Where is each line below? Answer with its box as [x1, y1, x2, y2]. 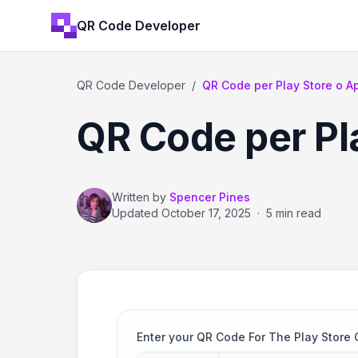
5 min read [266, 206, 321, 220]
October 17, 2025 [161, 206, 251, 220]
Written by [112, 190, 166, 204]
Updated [112, 206, 161, 220]
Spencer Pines [169, 190, 250, 204]
